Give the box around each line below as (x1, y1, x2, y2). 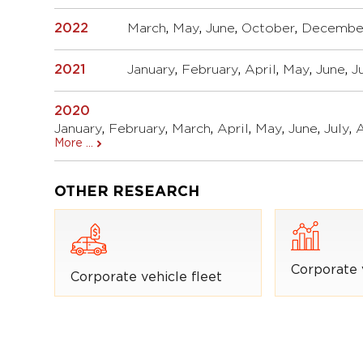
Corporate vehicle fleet (70, 271, 223, 284)
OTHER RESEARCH (54, 185, 200, 199)
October (241, 22, 296, 35)
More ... (54, 138, 94, 148)
